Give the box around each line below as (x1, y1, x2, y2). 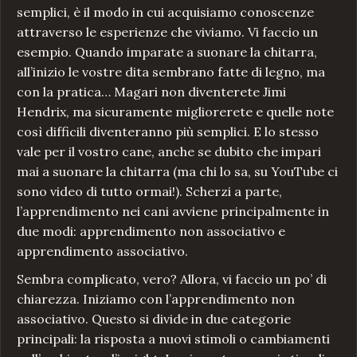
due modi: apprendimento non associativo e (17, 223, 285, 240)
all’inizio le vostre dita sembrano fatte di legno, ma (17, 64, 325, 80)
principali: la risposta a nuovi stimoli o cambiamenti (17, 331, 330, 347)
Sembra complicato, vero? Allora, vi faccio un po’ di (17, 271, 327, 288)
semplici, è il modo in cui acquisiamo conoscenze (17, 4, 314, 21)
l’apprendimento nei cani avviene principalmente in (17, 203, 329, 220)
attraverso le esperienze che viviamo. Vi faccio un (17, 24, 318, 41)
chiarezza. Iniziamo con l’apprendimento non (17, 291, 295, 308)
